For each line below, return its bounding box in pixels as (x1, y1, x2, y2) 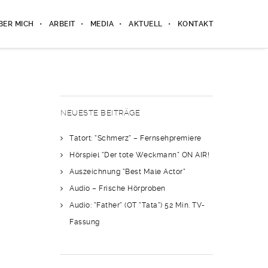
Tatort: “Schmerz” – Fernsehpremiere (69, 134, 202, 142)
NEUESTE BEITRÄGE (60, 108, 140, 117)
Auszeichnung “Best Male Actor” (69, 167, 185, 176)
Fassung (69, 218, 100, 226)
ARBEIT (48, 20, 75, 28)
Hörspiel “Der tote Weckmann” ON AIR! (69, 151, 209, 159)
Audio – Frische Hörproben (69, 184, 166, 193)
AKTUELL (129, 20, 163, 28)
